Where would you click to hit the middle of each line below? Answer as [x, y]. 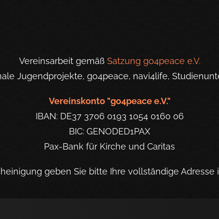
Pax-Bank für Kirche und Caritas [109, 146]
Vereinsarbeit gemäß [63, 61]
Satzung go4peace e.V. [153, 61]
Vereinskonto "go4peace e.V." [109, 101]
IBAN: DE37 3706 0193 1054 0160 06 [109, 116]
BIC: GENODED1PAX [109, 131]
